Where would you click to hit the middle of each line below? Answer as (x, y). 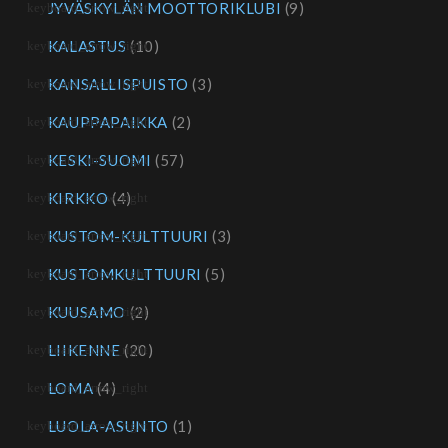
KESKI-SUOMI (99, 160)
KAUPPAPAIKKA (108, 122)
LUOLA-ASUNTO (108, 426)
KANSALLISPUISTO (118, 84)
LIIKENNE (84, 350)
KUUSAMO (87, 312)
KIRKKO (78, 198)
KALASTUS (87, 46)
